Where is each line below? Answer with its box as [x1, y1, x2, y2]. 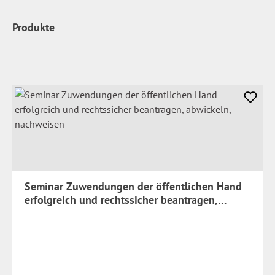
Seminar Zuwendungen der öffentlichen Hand [25, 179, 242, 193]
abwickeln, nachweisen [25, 206, 134, 220]
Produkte [12, 20, 55, 34]
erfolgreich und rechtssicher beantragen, [25, 193, 218, 207]
